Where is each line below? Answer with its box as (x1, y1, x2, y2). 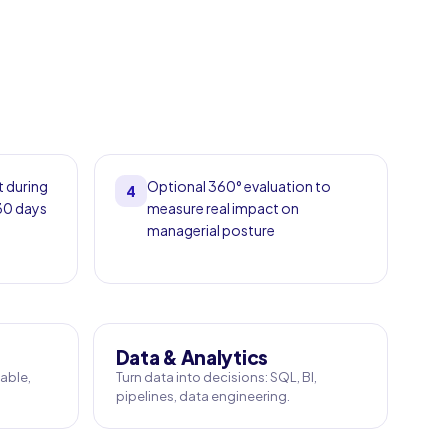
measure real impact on (147, 199, 299, 217)
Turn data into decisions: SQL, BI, (115, 369, 317, 385)
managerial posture (147, 221, 275, 239)
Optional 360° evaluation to (147, 177, 331, 195)
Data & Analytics (115, 345, 268, 369)
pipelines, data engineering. (115, 388, 290, 404)
